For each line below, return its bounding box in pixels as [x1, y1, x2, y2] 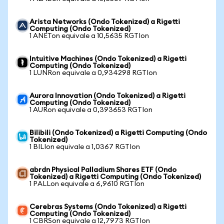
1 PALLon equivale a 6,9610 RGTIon [29, 180, 144, 187]
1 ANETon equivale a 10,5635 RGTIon [29, 32, 149, 39]
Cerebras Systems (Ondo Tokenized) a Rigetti [29, 203, 186, 210]
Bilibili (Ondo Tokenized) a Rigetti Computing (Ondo [29, 129, 207, 136]
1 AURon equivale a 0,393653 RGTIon [29, 106, 152, 113]
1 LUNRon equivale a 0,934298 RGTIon [29, 69, 157, 76]
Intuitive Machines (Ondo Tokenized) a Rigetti [29, 55, 186, 62]
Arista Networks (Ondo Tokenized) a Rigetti [29, 18, 180, 25]
